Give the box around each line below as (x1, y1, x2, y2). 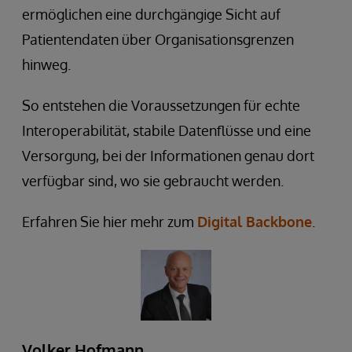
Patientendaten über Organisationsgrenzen (22, 30, 294, 48)
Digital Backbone (197, 212, 312, 230)
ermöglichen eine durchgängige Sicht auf (22, 5, 280, 23)
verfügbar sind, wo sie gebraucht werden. (22, 171, 284, 189)
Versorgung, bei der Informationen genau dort (22, 146, 314, 164)
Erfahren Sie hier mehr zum (22, 212, 197, 230)
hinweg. (22, 55, 71, 73)
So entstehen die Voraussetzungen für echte (22, 96, 300, 114)
